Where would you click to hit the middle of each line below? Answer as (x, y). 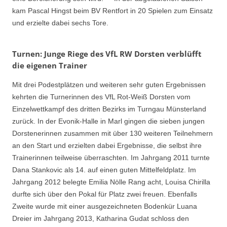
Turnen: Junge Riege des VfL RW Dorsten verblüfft (107, 54)
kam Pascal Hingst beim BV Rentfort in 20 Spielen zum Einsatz (112, 10)
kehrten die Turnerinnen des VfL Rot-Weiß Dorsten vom (101, 97)
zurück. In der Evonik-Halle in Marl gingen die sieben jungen (108, 121)
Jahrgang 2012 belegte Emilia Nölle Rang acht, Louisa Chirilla (111, 182)
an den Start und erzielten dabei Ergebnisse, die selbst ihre (107, 146)
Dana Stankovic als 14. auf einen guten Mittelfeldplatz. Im (104, 170)
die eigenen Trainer (50, 66)
